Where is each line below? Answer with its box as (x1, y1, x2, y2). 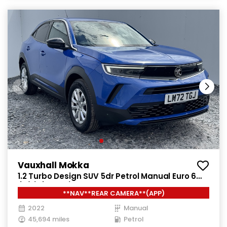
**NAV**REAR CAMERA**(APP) (62, 188, 165, 199)
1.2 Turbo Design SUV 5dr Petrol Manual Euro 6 (18, 171, 197, 182)
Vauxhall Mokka (18, 159, 89, 172)
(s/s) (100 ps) (18, 181, 72, 192)
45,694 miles (28, 214, 69, 224)
